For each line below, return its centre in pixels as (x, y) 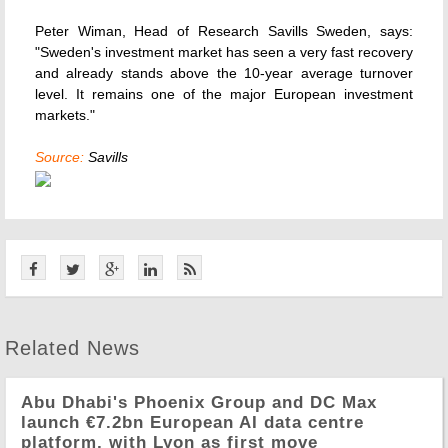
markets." (65, 115)
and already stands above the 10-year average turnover (224, 73)
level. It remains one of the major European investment (224, 94)
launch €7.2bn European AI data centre (192, 422)
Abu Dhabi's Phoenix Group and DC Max (199, 402)
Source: (59, 157)
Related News (72, 348)
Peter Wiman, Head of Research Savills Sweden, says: (224, 31)
